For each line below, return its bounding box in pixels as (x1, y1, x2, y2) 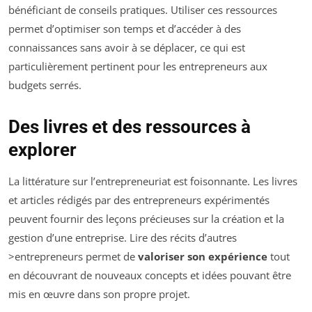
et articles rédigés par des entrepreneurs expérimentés (8, 192, 270, 207)
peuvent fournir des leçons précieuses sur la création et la (8, 211, 284, 226)
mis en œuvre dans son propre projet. (8, 286, 190, 301)
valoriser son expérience (138, 249, 267, 263)
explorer (8, 139, 77, 160)
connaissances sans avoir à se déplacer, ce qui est (8, 40, 245, 54)
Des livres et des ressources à (8, 116, 251, 137)
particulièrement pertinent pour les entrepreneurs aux (8, 58, 267, 73)
